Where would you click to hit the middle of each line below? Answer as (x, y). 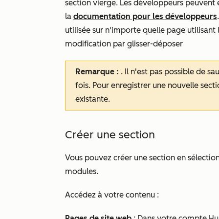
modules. (83, 171)
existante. (94, 99)
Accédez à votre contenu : (112, 195)
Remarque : (98, 72)
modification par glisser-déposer (124, 44)
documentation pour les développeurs (145, 16)
